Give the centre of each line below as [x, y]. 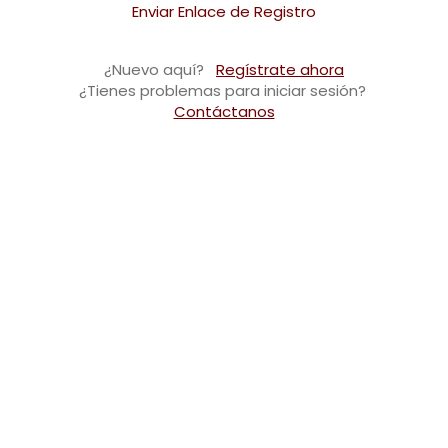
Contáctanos [224, 111]
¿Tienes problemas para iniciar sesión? [222, 90]
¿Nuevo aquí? [156, 69]
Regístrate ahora [280, 69]
